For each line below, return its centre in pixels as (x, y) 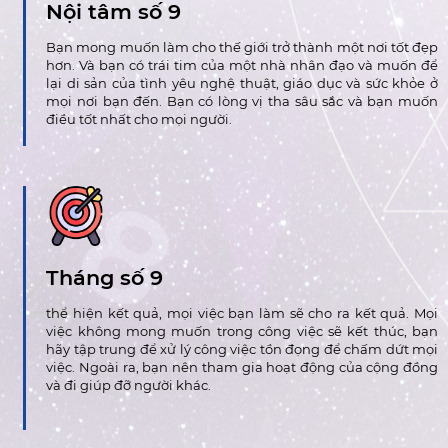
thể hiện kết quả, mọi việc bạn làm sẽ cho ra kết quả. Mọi (242, 312)
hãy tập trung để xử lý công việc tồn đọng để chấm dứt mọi (242, 348)
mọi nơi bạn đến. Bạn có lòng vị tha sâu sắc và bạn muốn (242, 101)
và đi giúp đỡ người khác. (129, 384)
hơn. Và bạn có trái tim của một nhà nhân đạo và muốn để (242, 65)
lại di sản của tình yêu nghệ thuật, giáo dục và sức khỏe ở (242, 83)
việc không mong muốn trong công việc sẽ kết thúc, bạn (242, 330)
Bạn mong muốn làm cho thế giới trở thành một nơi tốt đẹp (242, 47)
